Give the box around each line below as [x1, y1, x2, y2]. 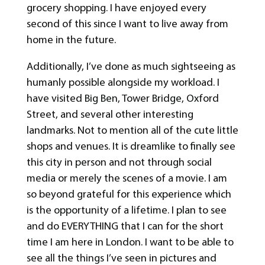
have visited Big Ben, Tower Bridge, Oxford [26, 92, 219, 105]
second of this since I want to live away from [26, 17, 228, 30]
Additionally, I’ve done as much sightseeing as [26, 60, 235, 73]
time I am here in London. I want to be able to [26, 235, 234, 249]
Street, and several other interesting [26, 108, 193, 121]
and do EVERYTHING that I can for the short [26, 219, 224, 233]
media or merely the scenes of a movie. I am [26, 172, 227, 185]
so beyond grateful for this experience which [26, 188, 231, 201]
